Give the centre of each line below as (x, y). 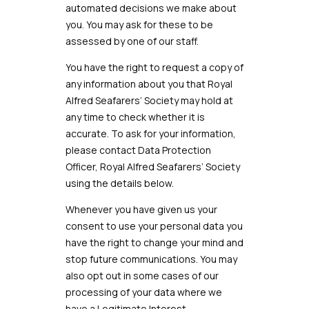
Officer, (82, 167)
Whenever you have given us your (141, 209)
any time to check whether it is (135, 117)
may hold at (206, 100)
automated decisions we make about (151, 8)
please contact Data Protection (138, 150)
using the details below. (119, 183)
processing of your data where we (143, 292)
